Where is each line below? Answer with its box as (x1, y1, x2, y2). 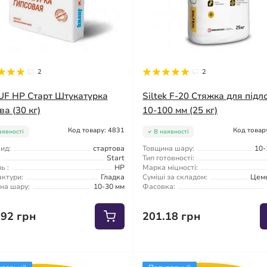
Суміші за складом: (142, 172, 208, 182)
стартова (93, 143, 125, 153)
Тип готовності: (142, 153, 195, 163)
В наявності (153, 127, 189, 136)
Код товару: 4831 (68, 125, 125, 135)
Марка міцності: (142, 162, 198, 172)
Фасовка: (142, 181, 176, 191)
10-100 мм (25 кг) (142, 104, 218, 116)
